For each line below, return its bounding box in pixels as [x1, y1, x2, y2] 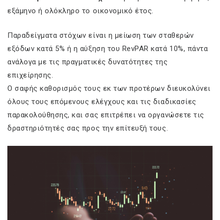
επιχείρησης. [7, 70, 54, 80]
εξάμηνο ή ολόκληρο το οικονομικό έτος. [7, 6, 154, 16]
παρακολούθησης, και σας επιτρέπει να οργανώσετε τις [7, 110, 204, 119]
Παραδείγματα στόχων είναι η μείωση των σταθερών [7, 30, 194, 40]
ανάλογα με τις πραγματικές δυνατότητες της [7, 57, 168, 66]
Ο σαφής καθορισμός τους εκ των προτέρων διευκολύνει [7, 83, 211, 93]
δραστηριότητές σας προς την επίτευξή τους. [7, 123, 168, 133]
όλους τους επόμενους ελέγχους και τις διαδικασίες [7, 97, 196, 106]
